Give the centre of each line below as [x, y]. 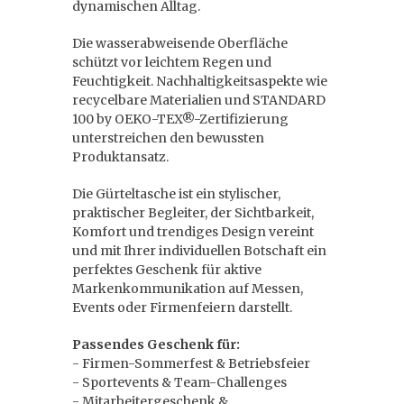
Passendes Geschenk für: [156, 344]
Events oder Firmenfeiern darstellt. [182, 308]
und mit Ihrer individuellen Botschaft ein [199, 251]
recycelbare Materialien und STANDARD [199, 100]
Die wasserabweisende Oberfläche [180, 43]
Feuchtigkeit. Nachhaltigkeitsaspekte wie [200, 81]
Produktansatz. [122, 157]
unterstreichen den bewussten [168, 138]
